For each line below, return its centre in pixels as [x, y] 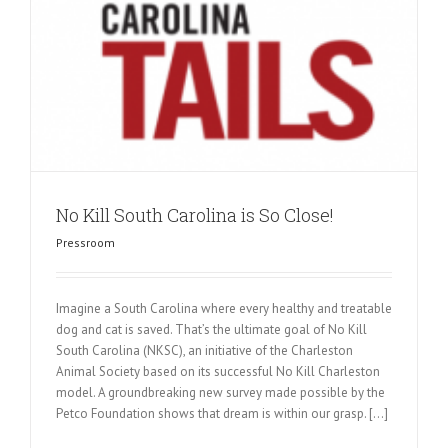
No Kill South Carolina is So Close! [195, 214]
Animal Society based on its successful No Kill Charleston [218, 371]
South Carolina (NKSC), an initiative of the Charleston [204, 350]
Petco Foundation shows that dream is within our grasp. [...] [222, 413]
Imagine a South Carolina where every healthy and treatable [224, 308]
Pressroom [85, 242]
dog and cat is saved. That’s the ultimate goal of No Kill [211, 329]
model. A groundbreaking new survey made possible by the [220, 392]
